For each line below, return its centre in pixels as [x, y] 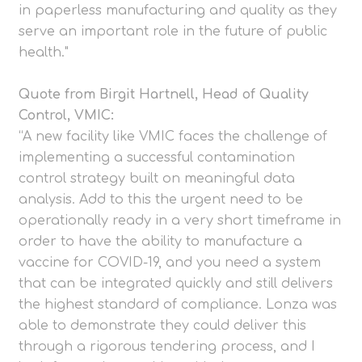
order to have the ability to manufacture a [160, 242]
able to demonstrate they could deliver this [162, 326]
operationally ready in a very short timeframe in [180, 221]
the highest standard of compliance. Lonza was [178, 305]
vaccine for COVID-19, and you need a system [170, 263]
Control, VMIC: [66, 116]
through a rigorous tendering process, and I [167, 347]
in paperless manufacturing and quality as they [178, 11]
